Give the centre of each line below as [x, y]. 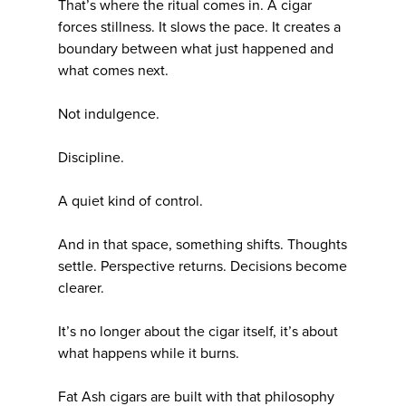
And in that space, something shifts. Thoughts [203, 244]
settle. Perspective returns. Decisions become [203, 266]
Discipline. [91, 157]
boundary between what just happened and [196, 48]
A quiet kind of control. [130, 201]
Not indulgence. [109, 114]
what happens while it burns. [149, 353]
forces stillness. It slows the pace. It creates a [199, 27]
